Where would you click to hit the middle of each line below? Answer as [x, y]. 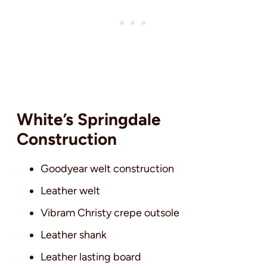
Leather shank [74, 235]
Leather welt [70, 191]
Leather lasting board [91, 257]
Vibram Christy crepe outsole [110, 213]
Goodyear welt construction [107, 169]
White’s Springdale [89, 119]
